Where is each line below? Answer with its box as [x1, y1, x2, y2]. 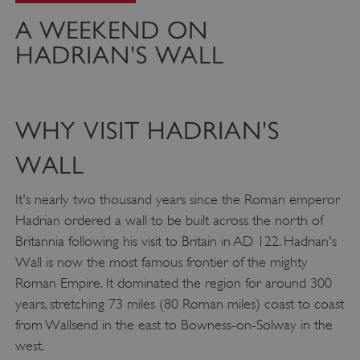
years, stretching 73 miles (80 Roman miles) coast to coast [14, 296, 344, 313]
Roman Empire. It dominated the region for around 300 [14, 275, 332, 292]
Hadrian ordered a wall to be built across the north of [14, 212, 323, 229]
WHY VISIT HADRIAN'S [14, 117, 280, 145]
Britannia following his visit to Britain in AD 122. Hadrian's [14, 233, 337, 250]
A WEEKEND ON [14, 15, 209, 44]
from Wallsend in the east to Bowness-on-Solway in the [14, 317, 333, 333]
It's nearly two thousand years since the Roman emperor [14, 191, 340, 208]
